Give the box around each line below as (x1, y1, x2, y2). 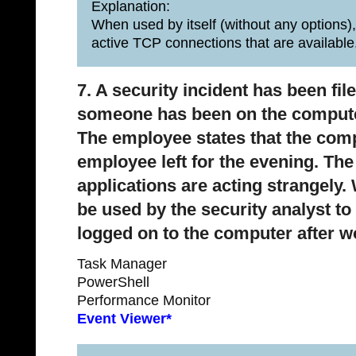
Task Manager (77, 256, 167, 272)
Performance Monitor (77, 292, 211, 308)
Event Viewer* (77, 311, 172, 327)
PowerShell (77, 274, 149, 290)
